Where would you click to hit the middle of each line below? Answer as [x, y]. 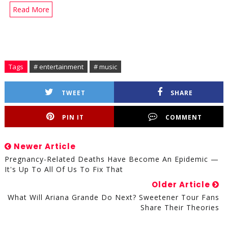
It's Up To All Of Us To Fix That [64, 169]
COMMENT [183, 118]
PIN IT [73, 118]
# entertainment [58, 67]
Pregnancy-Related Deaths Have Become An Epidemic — [111, 159]
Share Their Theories [180, 208]
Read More [31, 10]
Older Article [182, 185]
